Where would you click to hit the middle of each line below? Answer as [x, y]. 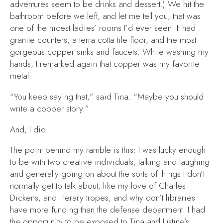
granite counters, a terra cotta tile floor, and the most [103, 40]
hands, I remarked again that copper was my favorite [105, 64]
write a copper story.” [50, 108]
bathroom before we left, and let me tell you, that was [105, 16]
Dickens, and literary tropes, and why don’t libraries [103, 198]
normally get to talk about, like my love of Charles [98, 186]
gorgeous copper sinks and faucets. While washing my [109, 52]
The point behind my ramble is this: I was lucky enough [108, 150]
